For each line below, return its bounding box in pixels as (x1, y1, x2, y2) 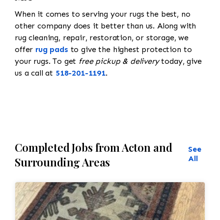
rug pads (35, 44, 68, 54)
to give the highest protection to (68, 44, 192, 54)
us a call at (15, 68, 55, 78)
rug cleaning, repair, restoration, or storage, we (15, 32, 189, 42)
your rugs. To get (15, 56, 79, 66)
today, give (159, 56, 202, 66)
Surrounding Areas (15, 154, 110, 169)
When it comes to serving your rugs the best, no (15, 9, 191, 19)
